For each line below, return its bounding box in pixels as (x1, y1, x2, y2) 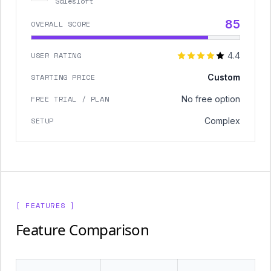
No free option (181, 94, 240, 104)
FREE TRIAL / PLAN (31, 94, 109, 104)
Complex (204, 116, 240, 126)
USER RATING (31, 50, 82, 60)
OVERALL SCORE (31, 19, 91, 29)
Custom (207, 72, 240, 82)
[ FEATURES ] (16, 200, 76, 211)
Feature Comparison (16, 220, 149, 240)
